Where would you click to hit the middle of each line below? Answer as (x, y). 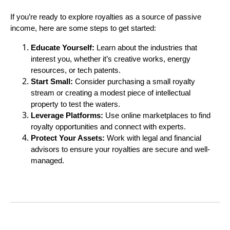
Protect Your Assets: (68, 138)
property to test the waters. (75, 104)
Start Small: (52, 81)
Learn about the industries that (146, 47)
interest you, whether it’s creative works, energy (111, 59)
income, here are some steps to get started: (83, 28)
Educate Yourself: (63, 47)
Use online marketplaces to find (157, 115)
